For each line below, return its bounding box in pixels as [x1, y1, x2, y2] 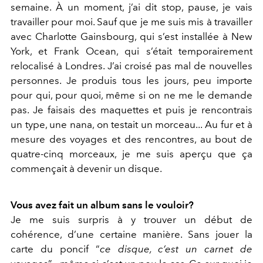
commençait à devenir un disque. [11, 163, 164, 175]
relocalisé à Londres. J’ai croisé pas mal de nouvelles [11, 60, 252, 72]
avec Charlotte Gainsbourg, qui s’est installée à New [11, 31, 252, 43]
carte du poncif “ [11, 243, 100, 255]
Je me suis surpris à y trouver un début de [11, 214, 252, 226]
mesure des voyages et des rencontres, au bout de [11, 133, 252, 146]
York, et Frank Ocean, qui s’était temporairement [11, 45, 252, 58]
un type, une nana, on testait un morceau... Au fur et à [11, 119, 252, 131]
